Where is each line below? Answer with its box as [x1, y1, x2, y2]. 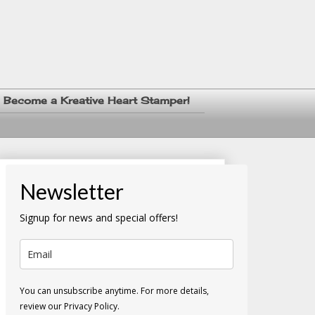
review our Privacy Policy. [20, 300, 120, 312]
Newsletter [20, 178, 124, 204]
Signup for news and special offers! [20, 210, 178, 224]
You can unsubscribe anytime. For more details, [20, 284, 209, 297]
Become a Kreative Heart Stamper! [4, 94, 190, 107]
